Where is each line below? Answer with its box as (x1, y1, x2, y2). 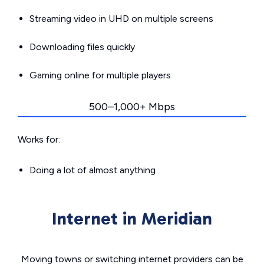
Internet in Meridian (52, 208, 212, 230)
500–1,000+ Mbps (89, 100, 175, 114)
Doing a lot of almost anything (29, 164, 156, 176)
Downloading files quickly (29, 41, 135, 53)
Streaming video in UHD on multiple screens (29, 13, 213, 25)
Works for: (18, 134, 60, 146)
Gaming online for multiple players (29, 70, 171, 81)
